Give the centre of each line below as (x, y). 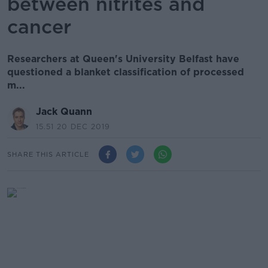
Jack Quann (64, 112)
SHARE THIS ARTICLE (48, 154)
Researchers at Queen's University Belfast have (123, 59)
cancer (39, 27)
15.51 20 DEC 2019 (73, 127)
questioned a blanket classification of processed (126, 72)
